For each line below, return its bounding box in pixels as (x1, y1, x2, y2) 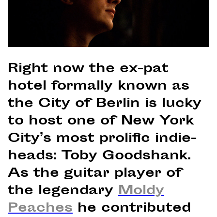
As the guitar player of (8, 164, 182, 184)
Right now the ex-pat (8, 60, 169, 79)
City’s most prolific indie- (8, 129, 197, 149)
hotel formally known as (8, 77, 189, 96)
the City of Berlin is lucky (8, 94, 201, 114)
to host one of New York (8, 112, 194, 131)
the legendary (8, 182, 118, 201)
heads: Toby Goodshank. (8, 147, 191, 166)
